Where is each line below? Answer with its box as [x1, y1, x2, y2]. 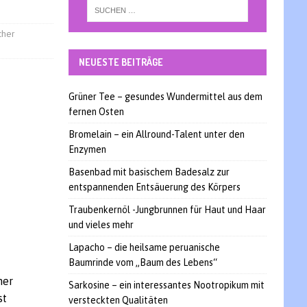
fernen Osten [68, 106, 124, 117]
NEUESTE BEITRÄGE [78, 56, 163, 68]
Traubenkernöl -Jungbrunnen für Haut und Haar [68, 204, 266, 215]
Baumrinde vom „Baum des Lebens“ [68, 256, 217, 268]
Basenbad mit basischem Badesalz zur [68, 166, 230, 177]
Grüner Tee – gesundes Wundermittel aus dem [68, 90, 262, 102]
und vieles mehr [68, 219, 134, 230]
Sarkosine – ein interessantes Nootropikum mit [68, 279, 265, 291]
